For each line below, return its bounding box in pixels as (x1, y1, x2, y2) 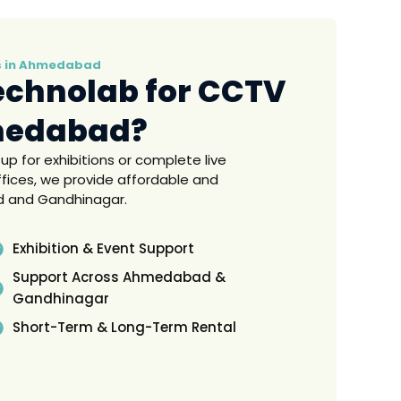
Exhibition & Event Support (12, 239, 194, 258)
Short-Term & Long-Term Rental (12, 318, 236, 337)
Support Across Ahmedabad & (12, 268, 226, 286)
